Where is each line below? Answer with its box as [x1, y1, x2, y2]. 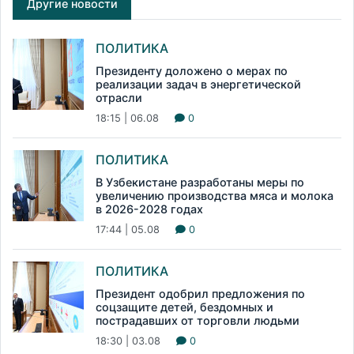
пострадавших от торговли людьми [96, 314, 299, 328]
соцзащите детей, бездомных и [96, 300, 273, 314]
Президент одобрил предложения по [96, 287, 305, 301]
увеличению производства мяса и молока [96, 189, 333, 203]
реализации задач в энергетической [96, 77, 301, 92]
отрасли [96, 91, 142, 105]
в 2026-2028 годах [96, 202, 203, 217]
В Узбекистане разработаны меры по [96, 175, 304, 190]
